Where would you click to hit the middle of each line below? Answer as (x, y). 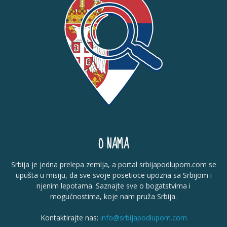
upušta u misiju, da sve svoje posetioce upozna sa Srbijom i (113, 175)
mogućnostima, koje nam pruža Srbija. (113, 197)
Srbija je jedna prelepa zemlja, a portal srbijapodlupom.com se (113, 165)
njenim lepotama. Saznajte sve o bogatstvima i (113, 186)
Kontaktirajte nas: (70, 218)
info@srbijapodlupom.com (143, 218)
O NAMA (113, 144)
